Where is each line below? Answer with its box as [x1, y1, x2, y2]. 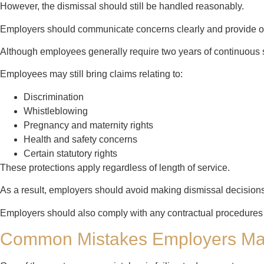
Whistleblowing [24, 105, 88, 116]
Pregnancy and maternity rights [24, 120, 153, 130]
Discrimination [24, 91, 84, 102]
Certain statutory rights [24, 148, 117, 159]
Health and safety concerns [24, 134, 137, 144]
